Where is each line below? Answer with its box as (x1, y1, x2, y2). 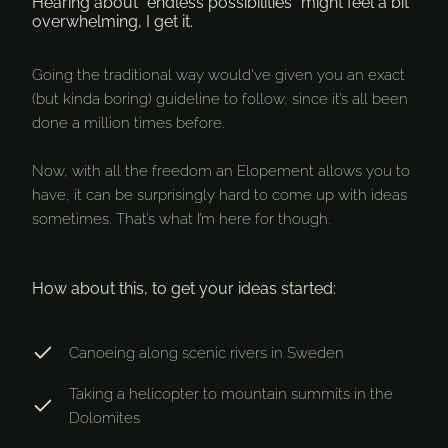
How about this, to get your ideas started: (32, 279, 336, 299)
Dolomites (69, 409, 140, 428)
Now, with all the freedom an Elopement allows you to (32, 162, 410, 181)
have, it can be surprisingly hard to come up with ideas (32, 186, 407, 205)
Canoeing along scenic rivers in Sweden (69, 344, 344, 363)
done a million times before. (32, 114, 225, 133)
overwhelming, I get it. (32, 12, 193, 32)
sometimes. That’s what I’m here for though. (32, 210, 331, 229)
